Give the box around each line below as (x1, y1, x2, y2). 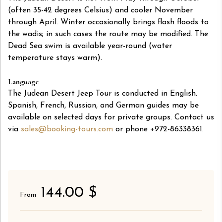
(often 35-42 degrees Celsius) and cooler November (8, 6, 193, 15)
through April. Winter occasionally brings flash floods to (8, 18, 209, 27)
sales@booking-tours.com (21, 125, 113, 134)
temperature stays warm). (8, 54, 102, 62)
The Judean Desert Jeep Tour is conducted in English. (8, 90, 197, 98)
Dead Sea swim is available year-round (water (8, 42, 172, 51)
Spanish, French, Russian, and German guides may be (8, 102, 199, 110)
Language (8, 77, 39, 87)
